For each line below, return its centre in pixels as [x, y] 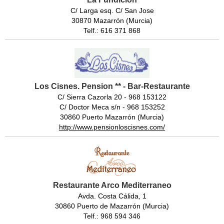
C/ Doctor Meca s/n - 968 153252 [112, 107]
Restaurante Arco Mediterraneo [112, 185]
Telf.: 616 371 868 [112, 30]
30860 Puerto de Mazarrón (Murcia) [112, 206]
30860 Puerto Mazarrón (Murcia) [112, 117]
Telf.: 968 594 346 [112, 216]
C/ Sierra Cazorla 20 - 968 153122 [112, 97]
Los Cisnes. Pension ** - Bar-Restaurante [112, 86]
